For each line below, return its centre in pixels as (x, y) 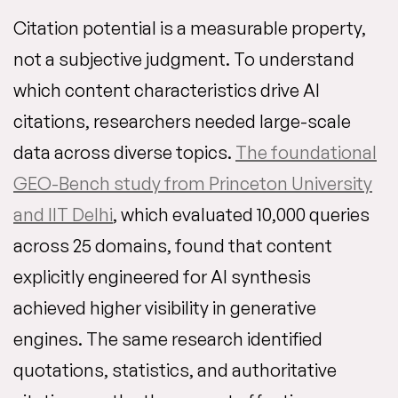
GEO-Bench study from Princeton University (193, 183)
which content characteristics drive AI (167, 90)
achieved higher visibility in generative (165, 308)
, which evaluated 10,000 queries (241, 215)
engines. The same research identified (168, 339)
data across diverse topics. (124, 152)
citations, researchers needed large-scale (182, 121)
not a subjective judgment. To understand (184, 59)
